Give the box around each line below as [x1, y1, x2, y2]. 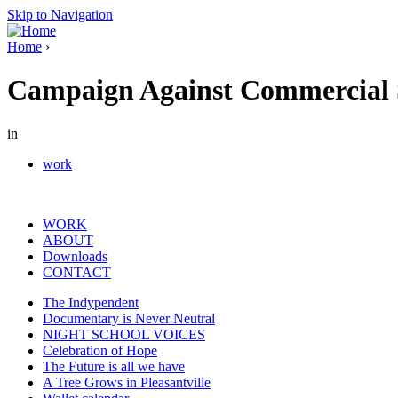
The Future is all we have [43, 358, 185, 374]
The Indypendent [43, 294, 139, 310]
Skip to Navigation [7, 7, 113, 22]
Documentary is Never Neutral [43, 310, 215, 326]
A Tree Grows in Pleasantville [43, 374, 211, 390]
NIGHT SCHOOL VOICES [43, 326, 205, 342]
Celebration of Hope [43, 342, 157, 358]
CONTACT [43, 264, 111, 280]
